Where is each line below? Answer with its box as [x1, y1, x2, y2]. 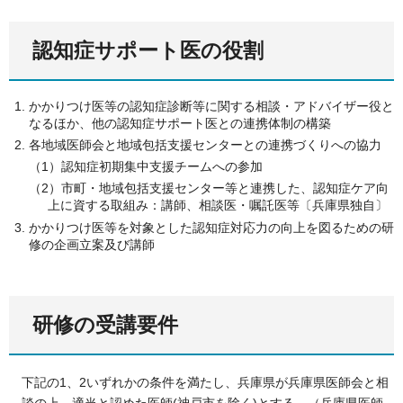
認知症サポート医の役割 [32, 39, 264, 63]
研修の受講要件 [32, 313, 178, 337]
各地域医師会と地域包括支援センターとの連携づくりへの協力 [29, 138, 381, 153]
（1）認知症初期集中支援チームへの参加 [29, 158, 263, 174]
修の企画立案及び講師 [29, 237, 155, 252]
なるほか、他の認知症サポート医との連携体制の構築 [29, 115, 331, 130]
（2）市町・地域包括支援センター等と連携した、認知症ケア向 [29, 181, 389, 196]
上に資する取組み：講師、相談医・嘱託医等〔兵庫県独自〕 [48, 198, 388, 213]
